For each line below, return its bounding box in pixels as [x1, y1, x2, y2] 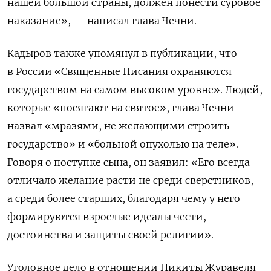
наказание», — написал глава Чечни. [7, 15, 197, 27]
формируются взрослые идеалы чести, [7, 211, 206, 223]
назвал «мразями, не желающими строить [7, 120, 229, 132]
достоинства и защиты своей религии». [7, 229, 214, 241]
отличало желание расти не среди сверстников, [7, 174, 253, 187]
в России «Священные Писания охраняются [7, 65, 232, 78]
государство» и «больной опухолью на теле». [7, 138, 238, 151]
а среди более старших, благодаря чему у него [7, 192, 240, 205]
